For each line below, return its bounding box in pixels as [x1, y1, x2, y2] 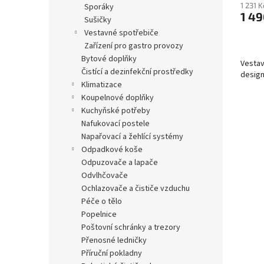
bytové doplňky [86, 52, 137, 65]
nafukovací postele [86, 117, 150, 130]
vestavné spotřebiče [88, 27, 159, 39]
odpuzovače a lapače [87, 156, 158, 169]
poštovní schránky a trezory [86, 221, 180, 233]
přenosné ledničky [86, 234, 147, 246]
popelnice [86, 208, 117, 220]
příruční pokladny [86, 247, 142, 259]
